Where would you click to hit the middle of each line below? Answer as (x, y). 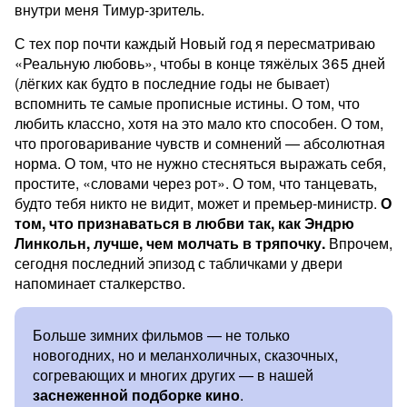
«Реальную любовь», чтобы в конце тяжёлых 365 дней (200, 63)
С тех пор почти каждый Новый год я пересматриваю (195, 43)
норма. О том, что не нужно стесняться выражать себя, (200, 163)
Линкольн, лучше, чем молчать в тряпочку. (170, 243)
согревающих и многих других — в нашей (173, 375)
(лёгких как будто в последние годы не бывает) (172, 83)
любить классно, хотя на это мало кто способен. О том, (199, 123)
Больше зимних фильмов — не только (161, 335)
